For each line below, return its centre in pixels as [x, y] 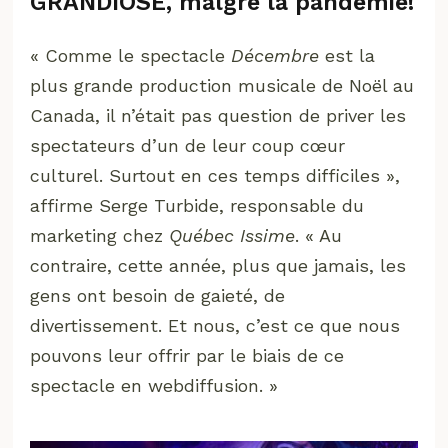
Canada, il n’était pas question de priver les [218, 115]
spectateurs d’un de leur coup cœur [188, 145]
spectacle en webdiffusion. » [154, 385]
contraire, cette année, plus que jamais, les [218, 265]
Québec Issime [232, 235]
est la [347, 55]
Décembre [275, 55]
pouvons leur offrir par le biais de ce [187, 355]
